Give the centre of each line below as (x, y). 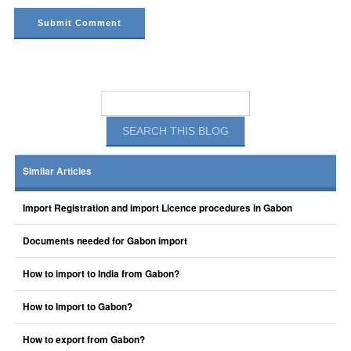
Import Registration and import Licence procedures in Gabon (157, 208)
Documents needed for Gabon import (105, 241)
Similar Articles (57, 171)
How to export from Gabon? (83, 340)
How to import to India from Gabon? (101, 274)
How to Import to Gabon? (77, 307)
